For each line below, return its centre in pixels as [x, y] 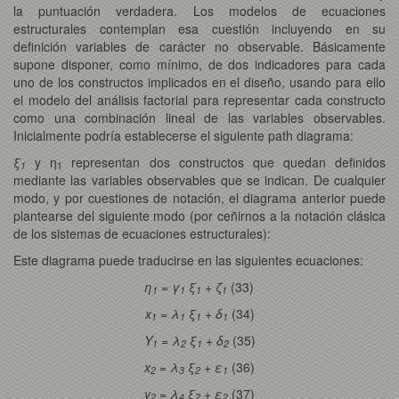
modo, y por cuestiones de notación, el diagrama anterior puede [199, 197]
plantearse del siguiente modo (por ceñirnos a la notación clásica [199, 215]
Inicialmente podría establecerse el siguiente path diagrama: [183, 135]
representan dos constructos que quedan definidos [224, 162]
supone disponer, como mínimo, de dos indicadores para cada [199, 64]
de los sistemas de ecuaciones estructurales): [142, 233]
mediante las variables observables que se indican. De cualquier [199, 179]
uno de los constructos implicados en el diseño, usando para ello [199, 81]
